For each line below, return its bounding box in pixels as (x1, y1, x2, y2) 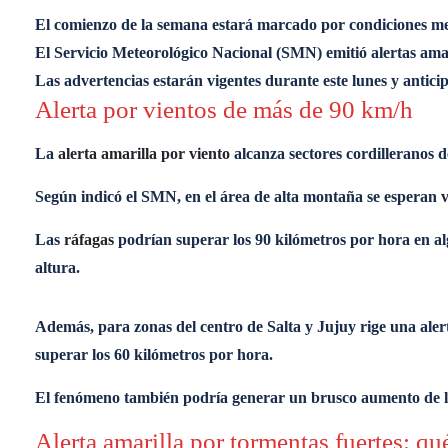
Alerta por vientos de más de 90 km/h (35, 96, 413, 123)
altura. (35, 259, 80, 276)
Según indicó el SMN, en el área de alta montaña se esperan (35, 188, 441, 205)
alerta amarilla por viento (54, 145, 234, 162)
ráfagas (64, 231, 114, 248)
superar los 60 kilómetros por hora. (35, 346, 273, 363)
